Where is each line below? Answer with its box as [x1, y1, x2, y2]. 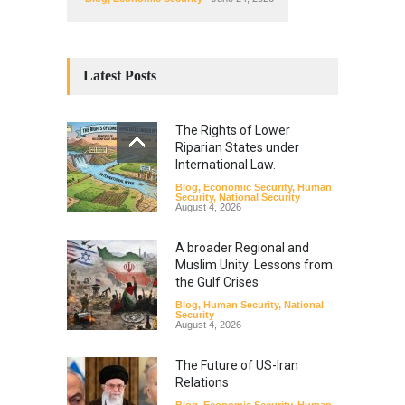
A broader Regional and [175, 240, 309, 255]
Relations [175, 374, 229, 390]
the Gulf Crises [175, 274, 259, 289]
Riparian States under [175, 139, 299, 155]
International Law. [175, 156, 276, 172]
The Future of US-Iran [175, 357, 298, 372]
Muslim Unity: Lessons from [175, 257, 333, 272]
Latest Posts [83, 67, 156, 83]
